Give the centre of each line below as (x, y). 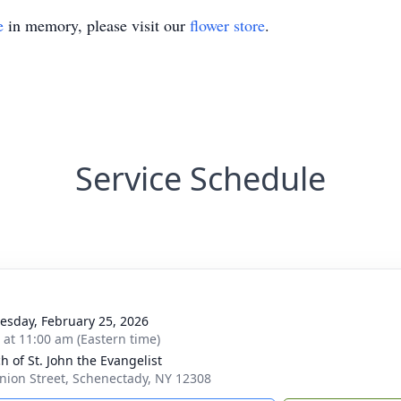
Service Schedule (200, 179)
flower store (227, 25)
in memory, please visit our (97, 25)
